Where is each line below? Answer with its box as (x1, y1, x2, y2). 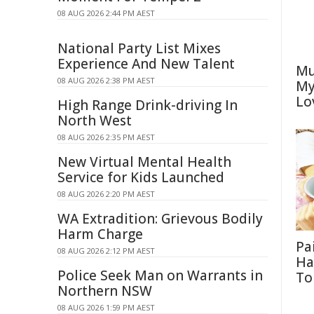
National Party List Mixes (57, 39, 221, 57)
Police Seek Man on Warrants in (57, 266, 263, 285)
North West (57, 111, 132, 130)
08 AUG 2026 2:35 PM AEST (57, 132, 155, 142)
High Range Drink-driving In (57, 96, 238, 114)
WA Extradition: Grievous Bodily (57, 210, 263, 228)
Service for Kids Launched (57, 168, 224, 186)
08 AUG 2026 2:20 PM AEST (57, 189, 155, 199)
